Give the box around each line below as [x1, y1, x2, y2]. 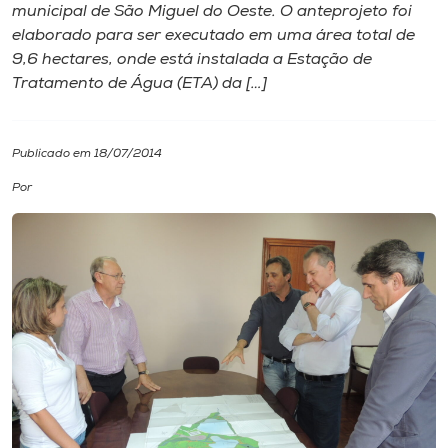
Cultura [12, 154, 78, 173]
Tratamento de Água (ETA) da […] [12, 76, 267, 92]
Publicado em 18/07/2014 [12, 148, 162, 160]
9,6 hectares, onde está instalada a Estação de [12, 52, 372, 68]
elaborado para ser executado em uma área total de [12, 28, 415, 44]
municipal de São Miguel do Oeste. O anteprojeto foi [12, 4, 412, 20]
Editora [12, 331, 77, 350]
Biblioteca [12, 272, 98, 291]
